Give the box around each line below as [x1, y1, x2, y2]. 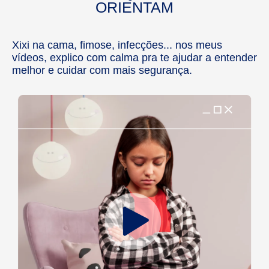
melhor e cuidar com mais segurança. [12, 64, 192, 77]
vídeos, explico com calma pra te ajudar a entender [12, 52, 257, 64]
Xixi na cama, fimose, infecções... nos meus [12, 39, 222, 52]
